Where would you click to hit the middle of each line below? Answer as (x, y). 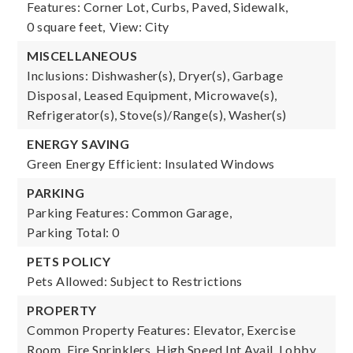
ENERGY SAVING (78, 144)
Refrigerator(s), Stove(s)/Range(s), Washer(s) (157, 115)
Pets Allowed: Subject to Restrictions (135, 281)
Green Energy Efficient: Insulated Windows (151, 163)
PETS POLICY (69, 261)
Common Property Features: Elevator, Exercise (162, 330)
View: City (139, 26)
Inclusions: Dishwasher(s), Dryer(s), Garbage (155, 75)
